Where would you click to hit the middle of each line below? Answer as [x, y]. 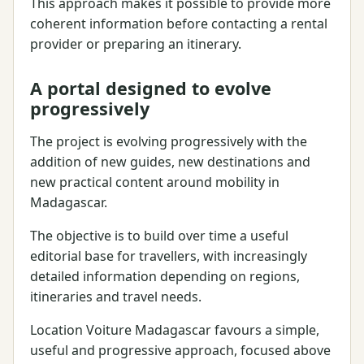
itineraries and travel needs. [116, 297]
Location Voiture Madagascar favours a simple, [175, 330]
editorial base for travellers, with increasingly [169, 256]
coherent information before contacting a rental [179, 24]
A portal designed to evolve [151, 89]
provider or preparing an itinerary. [136, 44]
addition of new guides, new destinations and [170, 162]
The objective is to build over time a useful [159, 236]
